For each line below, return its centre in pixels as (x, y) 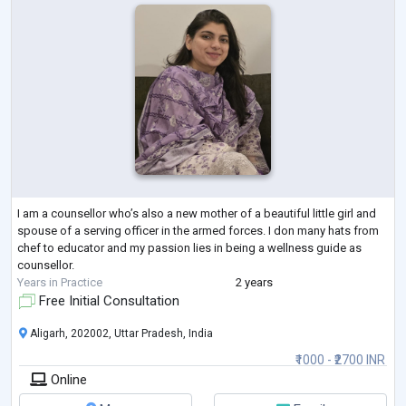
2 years (254, 282)
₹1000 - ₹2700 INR (340, 359)
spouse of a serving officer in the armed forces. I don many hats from (198, 230)
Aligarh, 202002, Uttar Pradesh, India (120, 333)
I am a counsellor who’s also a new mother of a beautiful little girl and (197, 213)
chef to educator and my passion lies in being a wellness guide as (189, 247)
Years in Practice (60, 282)
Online (67, 379)
